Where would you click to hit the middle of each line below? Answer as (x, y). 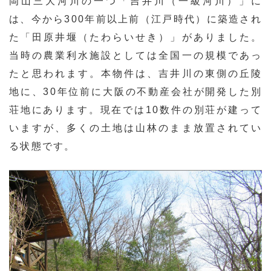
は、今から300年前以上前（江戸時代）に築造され (135, 19)
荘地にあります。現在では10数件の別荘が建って (135, 109)
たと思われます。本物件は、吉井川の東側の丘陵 (135, 73)
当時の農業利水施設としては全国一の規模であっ (135, 55)
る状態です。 (42, 146)
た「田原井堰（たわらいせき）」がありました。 (135, 37)
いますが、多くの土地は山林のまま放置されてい (135, 128)
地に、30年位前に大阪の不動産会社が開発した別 (135, 91)
